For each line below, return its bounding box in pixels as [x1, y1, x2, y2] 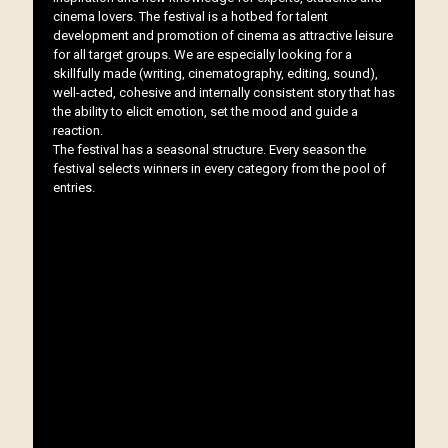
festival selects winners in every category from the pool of [53, 160, 386, 176]
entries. [53, 179, 95, 195]
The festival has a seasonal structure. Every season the [53, 141, 366, 157]
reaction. [53, 122, 103, 138]
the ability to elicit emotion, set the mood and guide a [53, 103, 358, 119]
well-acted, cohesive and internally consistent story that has [53, 84, 395, 100]
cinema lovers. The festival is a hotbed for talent [53, 8, 328, 24]
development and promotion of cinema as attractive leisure [53, 27, 393, 43]
